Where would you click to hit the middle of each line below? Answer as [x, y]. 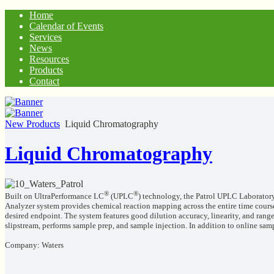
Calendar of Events [66, 26]
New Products [32, 124]
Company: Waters [34, 245]
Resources [49, 59]
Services [46, 37]
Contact [44, 81]
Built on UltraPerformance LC [54, 196]
